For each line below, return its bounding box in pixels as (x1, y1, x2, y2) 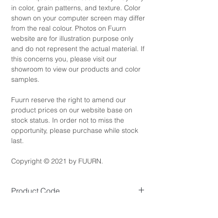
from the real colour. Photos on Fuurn (11, 24, 126, 33)
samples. (11, 75, 39, 84)
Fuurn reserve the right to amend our (11, 95, 126, 105)
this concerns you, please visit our (11, 54, 117, 64)
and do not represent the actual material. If (11, 44, 145, 54)
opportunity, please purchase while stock (11, 126, 138, 135)
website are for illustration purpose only (11, 34, 133, 43)
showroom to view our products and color (11, 65, 141, 74)
